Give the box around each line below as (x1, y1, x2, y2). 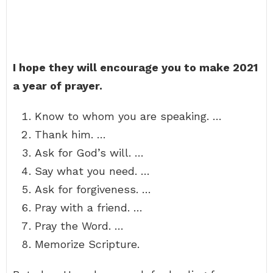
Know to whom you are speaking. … (35, 110, 222, 122)
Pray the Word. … (35, 219, 124, 232)
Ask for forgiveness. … (35, 183, 151, 196)
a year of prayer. (13, 79, 102, 92)
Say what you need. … (35, 165, 150, 177)
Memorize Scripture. (35, 238, 140, 250)
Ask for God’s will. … (35, 146, 144, 159)
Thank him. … (35, 128, 106, 141)
